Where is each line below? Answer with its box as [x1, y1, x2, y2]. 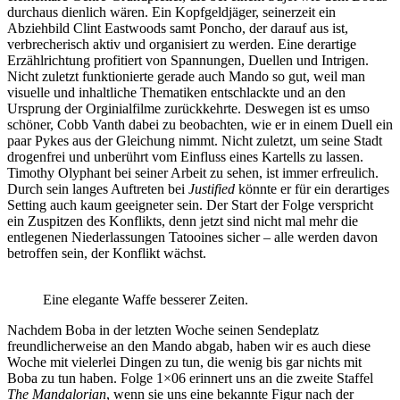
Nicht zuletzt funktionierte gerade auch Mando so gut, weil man [7, 69, 365, 85]
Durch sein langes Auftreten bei [7, 181, 188, 197]
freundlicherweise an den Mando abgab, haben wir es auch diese [7, 338, 371, 354]
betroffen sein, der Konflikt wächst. [7, 246, 206, 262]
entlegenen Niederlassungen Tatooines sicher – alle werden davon [7, 229, 378, 246]
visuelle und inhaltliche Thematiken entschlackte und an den [7, 85, 346, 101]
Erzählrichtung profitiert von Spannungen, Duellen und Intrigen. [7, 53, 369, 69]
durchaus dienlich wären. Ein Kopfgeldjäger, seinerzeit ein [7, 4, 336, 21]
